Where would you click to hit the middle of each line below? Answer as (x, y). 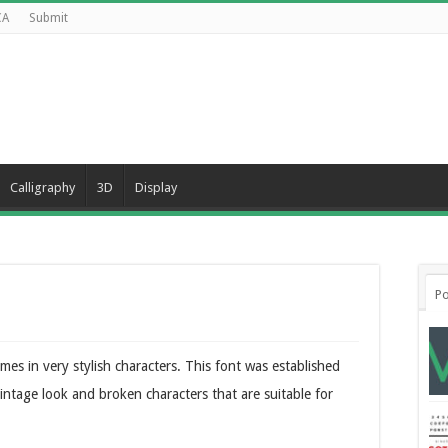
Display (156, 187)
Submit (48, 18)
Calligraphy (42, 187)
